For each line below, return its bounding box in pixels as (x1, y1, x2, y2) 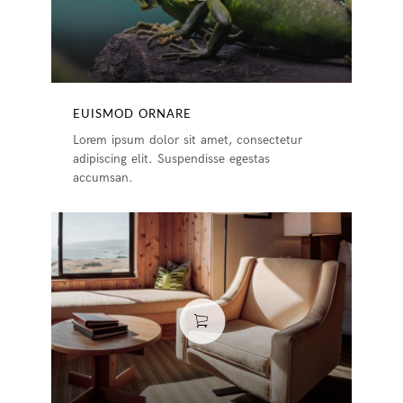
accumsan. (73, 169, 134, 185)
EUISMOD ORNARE (73, 108, 193, 121)
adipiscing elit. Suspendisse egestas (73, 150, 271, 166)
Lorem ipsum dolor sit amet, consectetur (73, 131, 303, 148)
